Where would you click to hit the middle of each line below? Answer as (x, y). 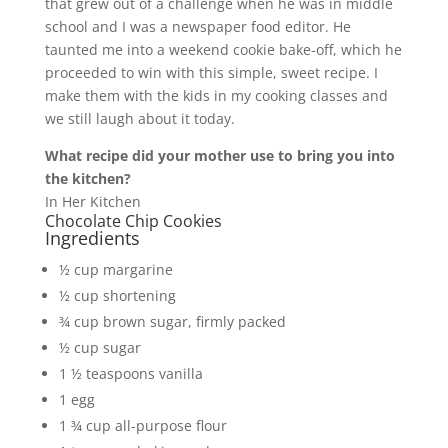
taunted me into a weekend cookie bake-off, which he (223, 50)
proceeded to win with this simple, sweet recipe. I (211, 73)
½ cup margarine (115, 270)
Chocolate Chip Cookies (133, 221)
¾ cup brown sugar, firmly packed (172, 322)
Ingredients (92, 238)
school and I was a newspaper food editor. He (197, 27)
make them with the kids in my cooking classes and (216, 96)
